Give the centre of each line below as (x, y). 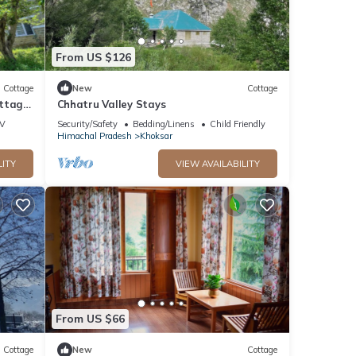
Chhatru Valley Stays (111, 104)
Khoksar (156, 136)
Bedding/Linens (163, 124)
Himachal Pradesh (94, 136)
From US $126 (93, 57)
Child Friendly (237, 124)
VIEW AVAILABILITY (218, 164)
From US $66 (90, 319)
